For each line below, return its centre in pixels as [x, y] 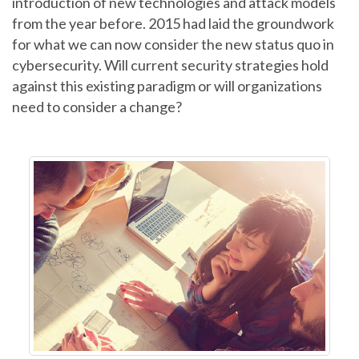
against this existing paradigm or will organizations [167, 86]
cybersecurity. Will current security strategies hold [170, 65]
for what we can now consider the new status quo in [173, 44]
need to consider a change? [97, 107]
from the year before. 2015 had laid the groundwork [173, 24]
